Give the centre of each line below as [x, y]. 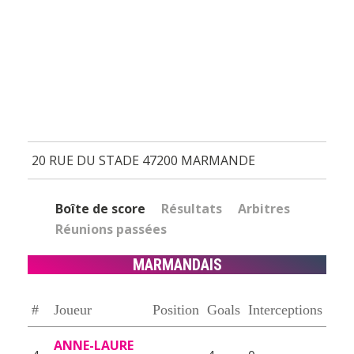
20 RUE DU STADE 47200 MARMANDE [143, 160]
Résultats [192, 208]
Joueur [73, 309]
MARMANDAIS [177, 264]
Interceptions [285, 309]
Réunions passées [111, 229]
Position [176, 309]
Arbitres [264, 208]
